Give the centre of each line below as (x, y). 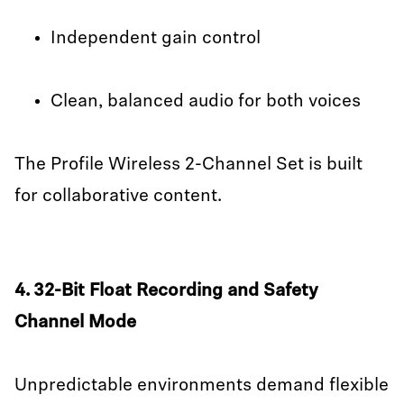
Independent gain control (156, 39)
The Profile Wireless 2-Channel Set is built (188, 165)
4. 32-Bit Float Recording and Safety (166, 291)
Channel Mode (78, 323)
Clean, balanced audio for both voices (208, 102)
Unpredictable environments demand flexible (202, 386)
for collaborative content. (118, 197)
